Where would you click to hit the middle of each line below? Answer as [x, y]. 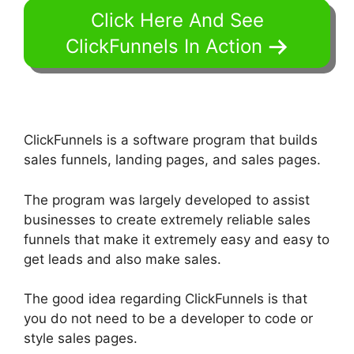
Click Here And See [177, 21]
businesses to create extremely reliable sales [167, 219]
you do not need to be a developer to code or [168, 319]
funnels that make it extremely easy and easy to [177, 239]
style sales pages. [81, 339]
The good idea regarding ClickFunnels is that [166, 299]
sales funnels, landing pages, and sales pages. [172, 160]
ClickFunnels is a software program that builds [171, 140]
